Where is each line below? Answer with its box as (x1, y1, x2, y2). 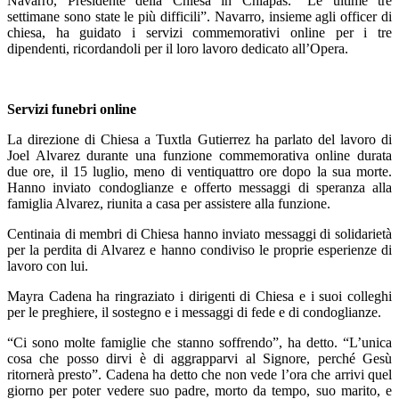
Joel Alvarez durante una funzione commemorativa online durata (7, 147, 392, 163)
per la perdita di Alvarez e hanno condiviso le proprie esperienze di (7, 241, 392, 257)
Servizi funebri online (7, 101, 136, 117)
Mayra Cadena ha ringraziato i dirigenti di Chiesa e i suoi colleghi (7, 288, 392, 304)
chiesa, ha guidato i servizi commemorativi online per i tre (7, 24, 392, 40)
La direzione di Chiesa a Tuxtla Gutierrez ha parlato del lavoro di (7, 131, 392, 147)
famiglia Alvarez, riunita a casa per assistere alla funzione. (7, 195, 330, 211)
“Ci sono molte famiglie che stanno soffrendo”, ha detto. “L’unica (7, 334, 392, 350)
